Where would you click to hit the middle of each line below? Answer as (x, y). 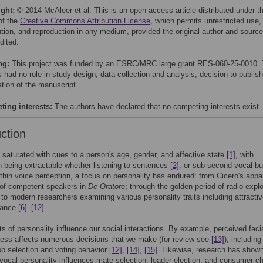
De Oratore (107, 186)
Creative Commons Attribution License (85, 21)
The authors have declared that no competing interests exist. (158, 107)
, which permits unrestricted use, (206, 21)
